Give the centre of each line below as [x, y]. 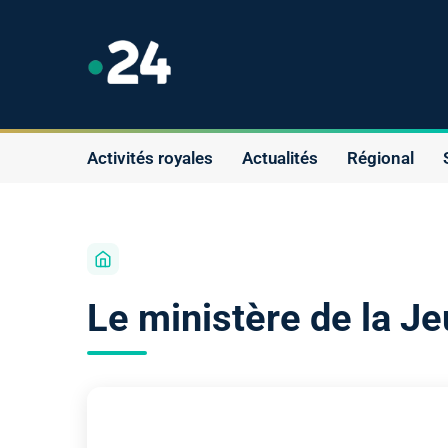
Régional [380, 157]
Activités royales [150, 157]
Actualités [280, 157]
